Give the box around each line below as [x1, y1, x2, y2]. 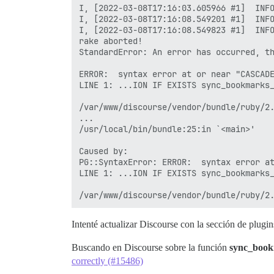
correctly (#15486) [72, 256, 143, 266]
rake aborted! [79, 35, 143, 46]
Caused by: [79, 146, 128, 157]
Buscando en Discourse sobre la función [72, 242, 229, 253]
